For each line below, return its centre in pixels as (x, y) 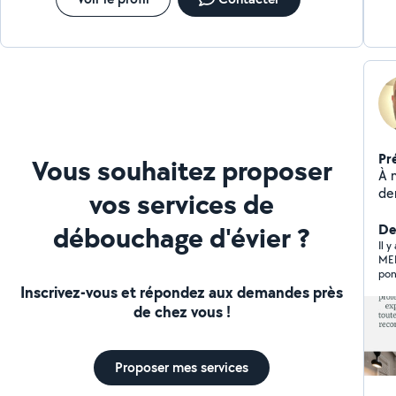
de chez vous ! (182, 312)
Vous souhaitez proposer (182, 170)
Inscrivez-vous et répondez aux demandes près (182, 292)
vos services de (182, 204)
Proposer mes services (182, 367)
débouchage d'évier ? (182, 237)
